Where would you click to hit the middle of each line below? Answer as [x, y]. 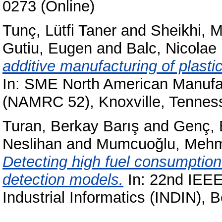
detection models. [63, 179]
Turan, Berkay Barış [71, 126]
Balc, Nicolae [171, 48]
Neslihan [32, 144]
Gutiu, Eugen [47, 48]
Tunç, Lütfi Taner [59, 30]
